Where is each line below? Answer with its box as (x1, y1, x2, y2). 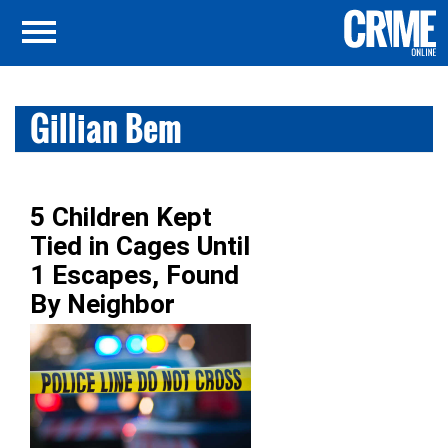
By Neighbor (30, 289, 175, 319)
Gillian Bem (30, 104, 182, 153)
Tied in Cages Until (30, 231, 250, 261)
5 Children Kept (30, 202, 212, 232)
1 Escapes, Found (30, 260, 239, 290)
